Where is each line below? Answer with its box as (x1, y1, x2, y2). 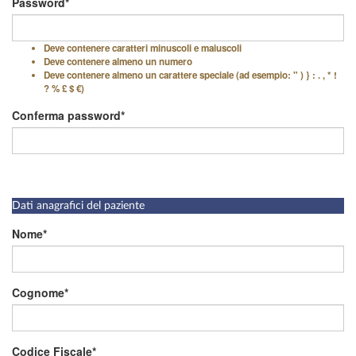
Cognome (12, 284, 64, 300)
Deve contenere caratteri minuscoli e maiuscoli (44, 41, 242, 55)
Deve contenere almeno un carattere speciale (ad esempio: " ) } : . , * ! (44, 68, 337, 82)
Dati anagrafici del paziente (12, 200, 145, 211)
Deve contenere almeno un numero (44, 55, 192, 68)
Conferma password (12, 107, 121, 123)
